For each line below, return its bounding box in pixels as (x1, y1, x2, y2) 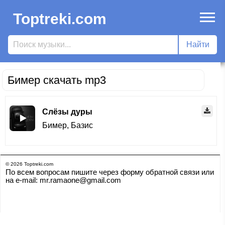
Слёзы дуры (42, 107, 92, 116)
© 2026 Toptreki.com (5, 161, 53, 167)
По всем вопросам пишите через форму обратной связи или (5, 168, 214, 176)
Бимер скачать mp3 (8, 74, 106, 86)
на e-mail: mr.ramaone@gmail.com (5, 176, 121, 184)
